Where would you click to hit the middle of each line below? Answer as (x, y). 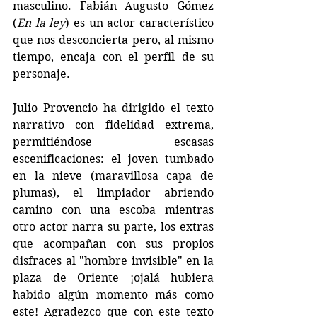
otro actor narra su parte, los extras (113, 226)
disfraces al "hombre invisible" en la (113, 260)
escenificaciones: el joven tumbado (113, 158)
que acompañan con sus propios (113, 243)
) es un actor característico (140, 23)
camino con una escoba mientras (113, 209)
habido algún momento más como (113, 294)
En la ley (41, 23)
